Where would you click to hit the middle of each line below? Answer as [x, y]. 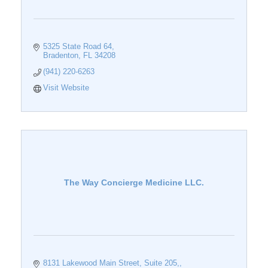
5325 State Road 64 [78, 47]
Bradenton [61, 56]
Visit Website [66, 88]
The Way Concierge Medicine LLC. [134, 183]
